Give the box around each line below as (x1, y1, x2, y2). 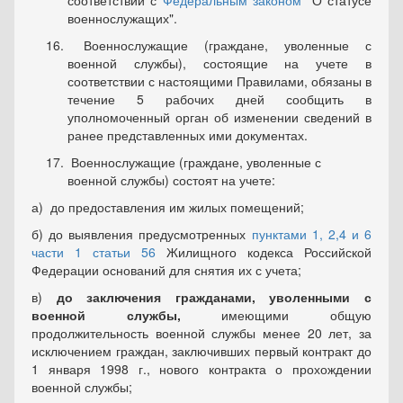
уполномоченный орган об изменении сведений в (67, 108, 372, 127)
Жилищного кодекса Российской (156, 243, 372, 262)
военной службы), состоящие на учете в (67, 54, 372, 73)
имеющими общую (180, 306, 372, 325)
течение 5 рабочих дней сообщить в (67, 90, 372, 109)
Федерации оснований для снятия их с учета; (31, 261, 301, 280)
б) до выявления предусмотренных (31, 225, 252, 244)
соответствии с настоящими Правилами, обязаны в (67, 72, 372, 91)
